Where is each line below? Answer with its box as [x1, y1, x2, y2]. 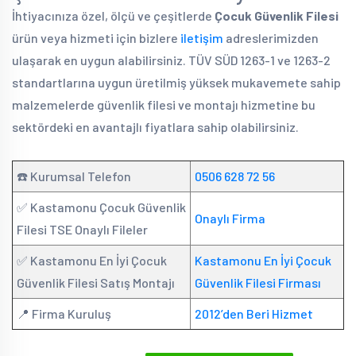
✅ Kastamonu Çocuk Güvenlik [17, 199, 186, 215]
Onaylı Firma [195, 211, 265, 226]
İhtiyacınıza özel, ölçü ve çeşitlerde [12, 8, 215, 23]
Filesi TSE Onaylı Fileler [17, 222, 148, 237]
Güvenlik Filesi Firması [195, 275, 321, 290]
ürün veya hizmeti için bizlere [12, 30, 180, 45]
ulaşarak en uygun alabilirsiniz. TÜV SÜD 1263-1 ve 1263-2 [12, 52, 331, 68]
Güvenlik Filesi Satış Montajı [17, 275, 175, 290]
